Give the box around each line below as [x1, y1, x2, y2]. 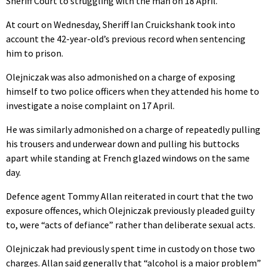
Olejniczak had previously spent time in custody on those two [6, 242, 255, 254]
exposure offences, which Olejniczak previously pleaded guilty [6, 204, 254, 216]
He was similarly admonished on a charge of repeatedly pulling [6, 123, 260, 135]
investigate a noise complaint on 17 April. [6, 99, 175, 111]
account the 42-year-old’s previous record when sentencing [6, 32, 246, 45]
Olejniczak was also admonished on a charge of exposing [6, 70, 235, 83]
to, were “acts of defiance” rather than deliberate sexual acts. [6, 218, 255, 231]
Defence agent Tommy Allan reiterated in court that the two [6, 190, 253, 202]
